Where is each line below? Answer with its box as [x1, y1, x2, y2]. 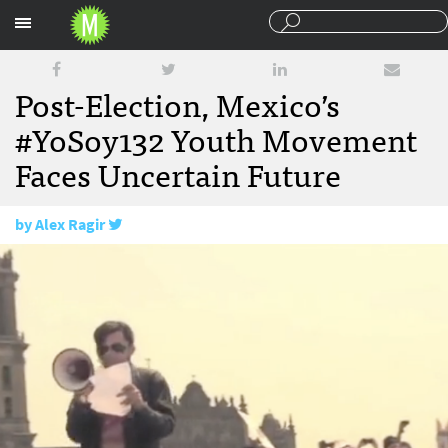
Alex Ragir [35, 214, 105, 235]
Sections [307, 8, 366, 29]
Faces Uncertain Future [15, 147, 341, 199]
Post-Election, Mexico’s [15, 77, 340, 129]
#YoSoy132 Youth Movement [15, 112, 417, 164]
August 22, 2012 [42, 252, 148, 273]
